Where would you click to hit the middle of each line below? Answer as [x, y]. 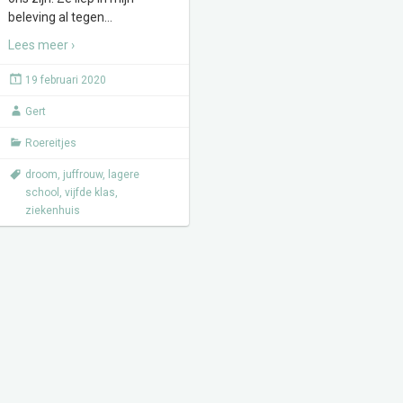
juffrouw [83, 175]
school [42, 193]
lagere [124, 175]
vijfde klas [90, 193]
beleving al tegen [56, 17]
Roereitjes [51, 143]
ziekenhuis [53, 210]
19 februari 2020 [66, 80]
